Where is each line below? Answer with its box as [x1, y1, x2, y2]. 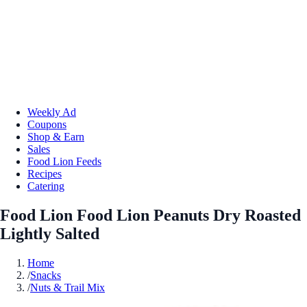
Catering [27, 180, 64, 192]
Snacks [30, 269, 61, 281]
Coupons [27, 118, 66, 130]
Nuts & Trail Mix [30, 281, 105, 293]
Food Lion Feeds [27, 155, 101, 167]
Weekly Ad [27, 106, 76, 118]
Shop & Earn [27, 130, 84, 143]
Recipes [27, 167, 62, 180]
